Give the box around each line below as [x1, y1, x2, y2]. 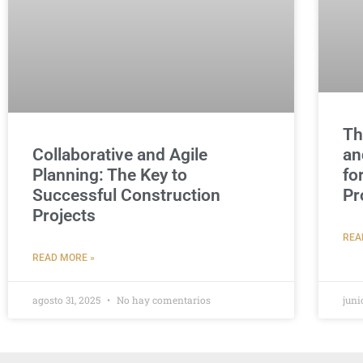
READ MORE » [32, 251, 95, 263]
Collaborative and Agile [32, 144, 207, 164]
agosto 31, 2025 [32, 293, 103, 306]
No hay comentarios [114, 293, 211, 306]
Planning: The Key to [32, 164, 187, 185]
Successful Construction [32, 185, 220, 205]
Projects [32, 205, 96, 225]
